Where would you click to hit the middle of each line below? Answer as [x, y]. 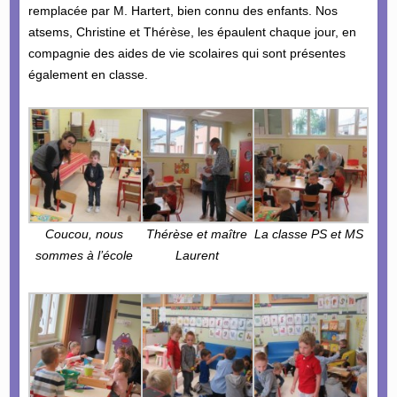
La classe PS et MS [309, 234]
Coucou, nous [85, 234]
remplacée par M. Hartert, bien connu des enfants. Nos [183, 11]
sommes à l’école [85, 256]
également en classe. [88, 75]
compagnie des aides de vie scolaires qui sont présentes [187, 54]
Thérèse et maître [197, 234]
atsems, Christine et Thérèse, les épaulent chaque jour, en [192, 32]
